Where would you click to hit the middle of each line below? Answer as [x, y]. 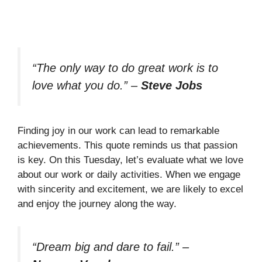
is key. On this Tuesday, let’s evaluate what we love [130, 160]
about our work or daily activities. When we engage [129, 175]
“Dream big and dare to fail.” [106, 247]
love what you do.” [80, 85]
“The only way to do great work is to [125, 68]
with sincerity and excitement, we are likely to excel [130, 189]
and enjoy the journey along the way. [97, 204]
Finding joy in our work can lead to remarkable [118, 131]
